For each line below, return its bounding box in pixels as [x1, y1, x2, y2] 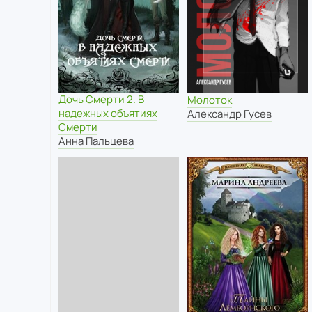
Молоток [187, 93, 232, 108]
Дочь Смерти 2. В [58, 92, 144, 107]
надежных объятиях [58, 106, 157, 121]
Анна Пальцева [58, 134, 134, 149]
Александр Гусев [187, 107, 272, 122]
